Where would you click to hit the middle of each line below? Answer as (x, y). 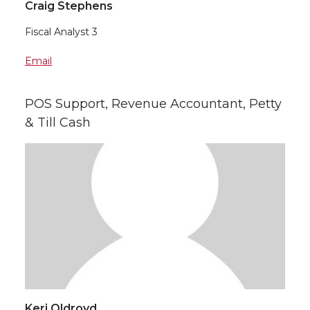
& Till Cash (58, 122)
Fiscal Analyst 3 (61, 31)
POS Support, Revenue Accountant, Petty (153, 103)
